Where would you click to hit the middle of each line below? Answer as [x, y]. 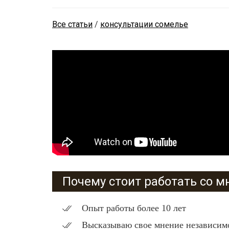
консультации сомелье [144, 25]
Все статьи [72, 25]
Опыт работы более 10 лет [134, 208]
